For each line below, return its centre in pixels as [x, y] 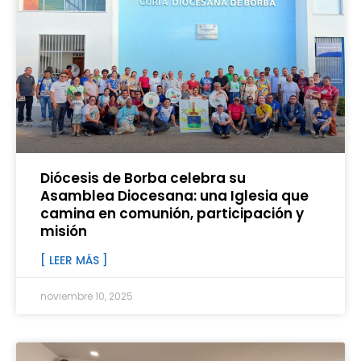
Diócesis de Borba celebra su [143, 178]
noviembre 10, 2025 [87, 297]
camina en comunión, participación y [172, 214]
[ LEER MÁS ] [74, 261]
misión [64, 232]
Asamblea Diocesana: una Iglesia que [174, 196]
